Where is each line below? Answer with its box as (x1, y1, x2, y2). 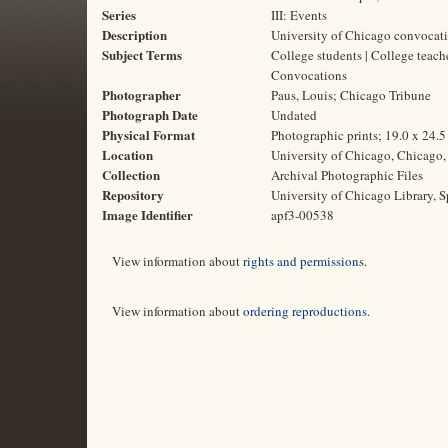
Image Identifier (102, 205, 193, 224)
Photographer (102, 85, 181, 104)
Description (102, 25, 167, 44)
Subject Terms (102, 45, 182, 64)
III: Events (271, 6, 327, 24)
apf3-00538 (271, 206, 334, 224)
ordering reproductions (243, 302, 367, 320)
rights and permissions (243, 252, 364, 270)
